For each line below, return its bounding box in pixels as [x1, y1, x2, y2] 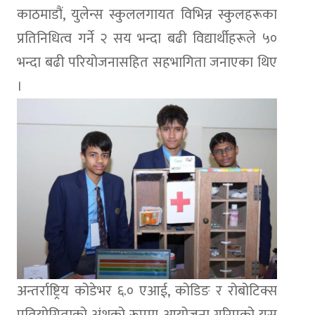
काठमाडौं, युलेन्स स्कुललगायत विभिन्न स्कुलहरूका [17, 2, 277, 27]
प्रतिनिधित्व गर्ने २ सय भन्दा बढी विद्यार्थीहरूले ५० [17, 26, 277, 51]
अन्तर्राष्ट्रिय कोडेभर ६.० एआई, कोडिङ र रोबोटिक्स [17, 278, 277, 303]
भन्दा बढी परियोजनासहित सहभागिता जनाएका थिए [17, 50, 277, 75]
